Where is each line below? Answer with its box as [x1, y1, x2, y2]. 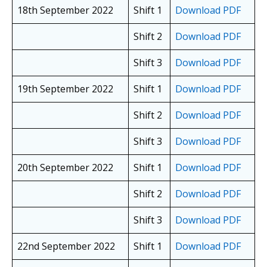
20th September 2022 [17, 161, 113, 175]
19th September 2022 [17, 82, 113, 96]
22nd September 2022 [17, 240, 115, 253]
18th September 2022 [17, 4, 113, 17]
